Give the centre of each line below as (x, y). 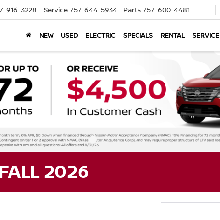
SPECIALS (138, 35)
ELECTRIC (100, 35)
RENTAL (173, 35)
